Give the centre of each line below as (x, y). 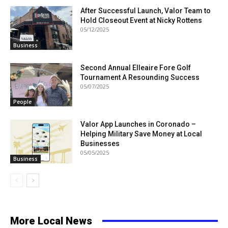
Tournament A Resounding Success (140, 77)
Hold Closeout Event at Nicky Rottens (141, 20)
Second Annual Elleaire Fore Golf (136, 67)
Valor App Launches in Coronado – (138, 124)
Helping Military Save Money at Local (141, 134)
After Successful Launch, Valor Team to (146, 10)
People (22, 102)
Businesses (100, 144)
